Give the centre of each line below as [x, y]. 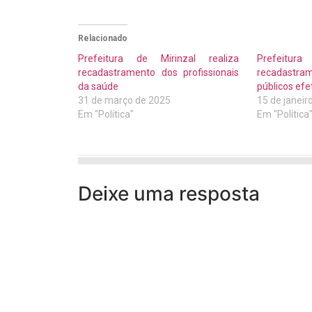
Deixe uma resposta [169, 194]
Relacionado [103, 39]
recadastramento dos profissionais [159, 73]
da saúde [98, 87]
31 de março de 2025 [124, 101]
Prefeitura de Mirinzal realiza [159, 59]
